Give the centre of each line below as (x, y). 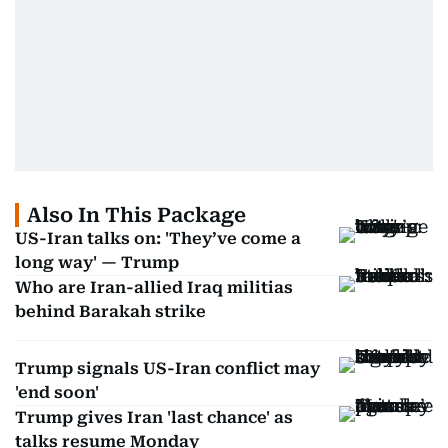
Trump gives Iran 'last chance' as (154, 418)
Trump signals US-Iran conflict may (167, 369)
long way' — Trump (97, 263)
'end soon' (57, 393)
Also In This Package (136, 215)
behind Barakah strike (110, 312)
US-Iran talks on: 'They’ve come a (158, 239)
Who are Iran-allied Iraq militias (154, 288)
